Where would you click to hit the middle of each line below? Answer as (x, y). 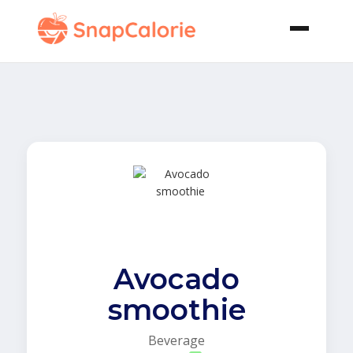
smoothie (176, 310)
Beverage (176, 340)
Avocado (176, 279)
